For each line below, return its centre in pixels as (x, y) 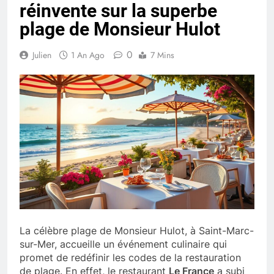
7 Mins (162, 55)
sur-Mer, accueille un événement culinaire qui (123, 244)
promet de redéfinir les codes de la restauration (130, 257)
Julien (42, 55)
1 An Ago (88, 55)
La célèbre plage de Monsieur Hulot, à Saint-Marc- (137, 230)
